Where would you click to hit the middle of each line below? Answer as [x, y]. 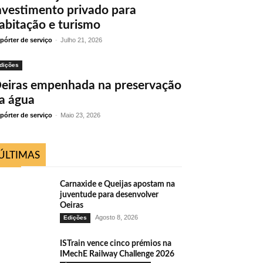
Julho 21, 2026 [81, 40]
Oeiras [72, 205]
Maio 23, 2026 [80, 115]
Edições [75, 218]
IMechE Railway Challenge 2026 [117, 254]
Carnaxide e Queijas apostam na [117, 184]
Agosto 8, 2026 [117, 217]
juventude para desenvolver [109, 195]
